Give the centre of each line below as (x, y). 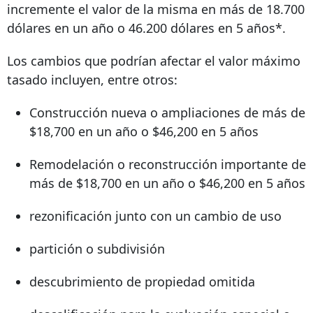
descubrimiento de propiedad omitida (142, 282)
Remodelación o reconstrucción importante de (168, 165)
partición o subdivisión (97, 249)
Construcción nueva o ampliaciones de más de (167, 113)
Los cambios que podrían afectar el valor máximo (154, 61)
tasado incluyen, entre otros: (92, 80)
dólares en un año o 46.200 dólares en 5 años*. (146, 28)
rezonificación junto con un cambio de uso (155, 216)
